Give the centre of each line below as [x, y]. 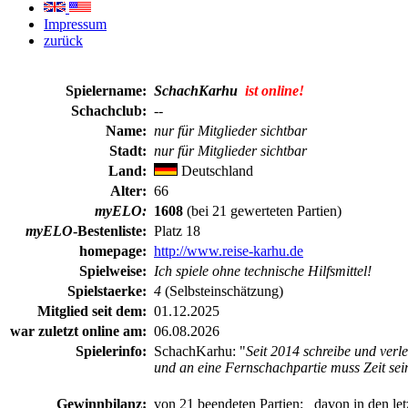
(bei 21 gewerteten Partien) [262, 211]
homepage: [115, 251]
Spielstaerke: [109, 291]
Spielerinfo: [113, 351]
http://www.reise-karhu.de [229, 251]
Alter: [130, 191]
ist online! [275, 91]
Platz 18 [177, 231]
